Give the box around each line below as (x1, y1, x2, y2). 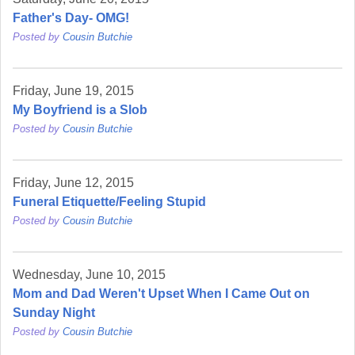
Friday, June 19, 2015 (13, 84, 134, 98)
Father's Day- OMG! (13, 11, 129, 25)
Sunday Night (13, 306, 95, 320)
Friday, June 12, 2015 (13, 176, 134, 190)
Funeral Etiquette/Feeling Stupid (13, 195, 206, 209)
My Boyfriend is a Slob (13, 103, 147, 117)
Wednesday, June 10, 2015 (13, 268, 166, 282)
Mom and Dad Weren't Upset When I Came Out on (13, 287, 310, 301)
